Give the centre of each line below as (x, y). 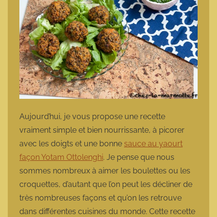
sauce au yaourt (153, 144)
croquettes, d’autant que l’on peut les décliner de (106, 185)
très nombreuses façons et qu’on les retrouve (101, 198)
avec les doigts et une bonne (72, 144)
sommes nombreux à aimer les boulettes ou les (105, 171)
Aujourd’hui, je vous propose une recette (92, 117)
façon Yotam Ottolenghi (61, 157)
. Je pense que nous (139, 157)
